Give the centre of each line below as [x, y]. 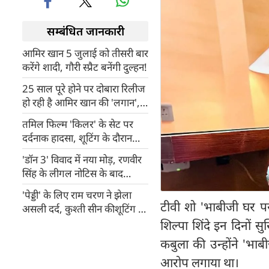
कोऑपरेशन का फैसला [63, 201]
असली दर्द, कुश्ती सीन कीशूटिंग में [83, 209]
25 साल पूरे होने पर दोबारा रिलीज [84, 89]
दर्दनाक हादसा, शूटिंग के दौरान [77, 138]
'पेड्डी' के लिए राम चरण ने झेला [77, 195]
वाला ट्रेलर [41, 130]
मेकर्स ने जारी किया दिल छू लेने [77, 116]
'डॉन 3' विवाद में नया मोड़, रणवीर [82, 159]
